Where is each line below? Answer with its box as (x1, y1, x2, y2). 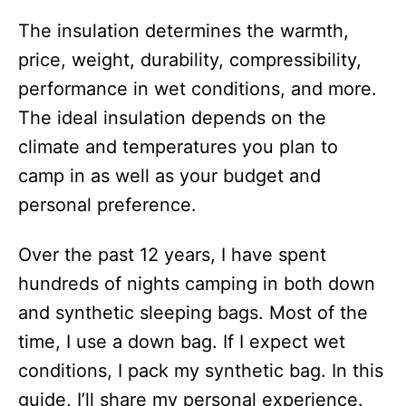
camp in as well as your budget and (18, 165, 321, 187)
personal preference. (18, 194, 197, 216)
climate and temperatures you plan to (18, 136, 338, 158)
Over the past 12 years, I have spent (18, 244, 326, 266)
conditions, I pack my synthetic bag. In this (18, 360, 383, 382)
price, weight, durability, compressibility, (18, 49, 362, 71)
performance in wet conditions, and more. (18, 78, 377, 100)
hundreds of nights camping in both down (18, 273, 375, 295)
